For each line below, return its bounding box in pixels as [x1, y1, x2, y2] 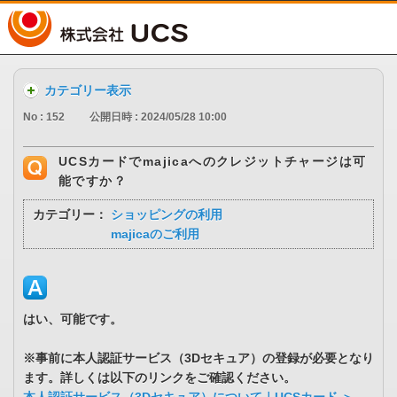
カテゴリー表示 [44, 83, 131, 97]
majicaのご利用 [111, 227, 199, 242]
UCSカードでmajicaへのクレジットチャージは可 [58, 154, 367, 169]
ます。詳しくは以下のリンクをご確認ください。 [23, 370, 296, 385]
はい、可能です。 [23, 312, 122, 327]
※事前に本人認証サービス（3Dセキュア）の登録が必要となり [23, 351, 374, 366]
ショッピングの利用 [111, 207, 222, 222]
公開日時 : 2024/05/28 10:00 [90, 111, 227, 124]
